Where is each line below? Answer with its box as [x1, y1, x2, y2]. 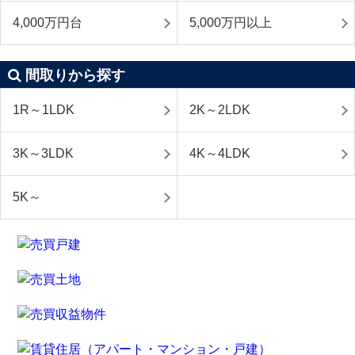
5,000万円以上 [189, 15, 272, 29]
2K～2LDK [189, 102, 250, 116]
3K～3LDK [13, 146, 74, 160]
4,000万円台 [13, 15, 82, 29]
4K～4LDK [189, 146, 250, 160]
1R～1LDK [13, 102, 74, 116]
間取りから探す [25, 67, 125, 83]
